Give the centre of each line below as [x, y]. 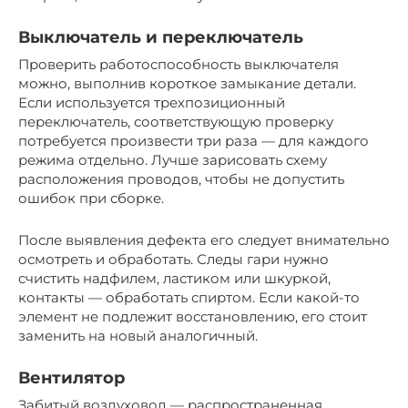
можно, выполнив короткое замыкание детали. [187, 83]
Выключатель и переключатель [161, 37]
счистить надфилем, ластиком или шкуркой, [174, 278]
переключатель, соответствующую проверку [176, 121]
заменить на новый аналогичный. [138, 335]
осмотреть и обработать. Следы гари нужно [173, 259]
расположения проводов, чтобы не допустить [181, 178]
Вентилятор [71, 377]
